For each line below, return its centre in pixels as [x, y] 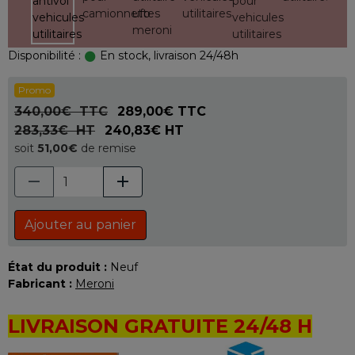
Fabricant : [40, 284]
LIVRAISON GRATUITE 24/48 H [160, 326]
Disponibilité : [44, 55]
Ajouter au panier [80, 225]
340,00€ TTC [61, 111]
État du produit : [57, 267]
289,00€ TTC [162, 111]
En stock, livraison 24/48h [168, 55]
